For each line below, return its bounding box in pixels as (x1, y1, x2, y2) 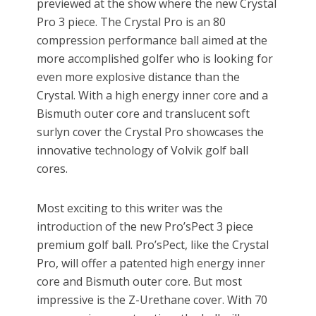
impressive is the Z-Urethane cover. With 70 (37, 292, 268, 308)
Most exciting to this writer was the (37, 200, 224, 217)
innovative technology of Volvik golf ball (37, 142, 249, 159)
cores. (37, 161, 68, 177)
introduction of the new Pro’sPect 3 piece (37, 219, 254, 235)
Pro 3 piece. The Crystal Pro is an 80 (37, 14, 226, 30)
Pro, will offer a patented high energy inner (37, 255, 266, 272)
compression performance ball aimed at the (37, 32, 268, 49)
